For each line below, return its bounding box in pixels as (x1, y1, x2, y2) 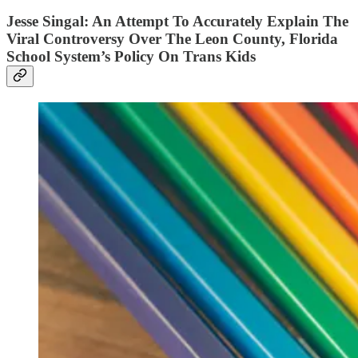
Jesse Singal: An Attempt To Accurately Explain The (6, 13, 348, 30)
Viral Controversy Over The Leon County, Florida (6, 30, 338, 48)
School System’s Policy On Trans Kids (6, 48, 256, 66)
